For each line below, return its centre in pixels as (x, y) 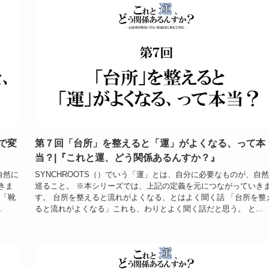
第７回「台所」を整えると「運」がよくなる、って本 (150, 143)
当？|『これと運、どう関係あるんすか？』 (127, 157)
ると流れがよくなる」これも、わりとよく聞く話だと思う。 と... (149, 209)
